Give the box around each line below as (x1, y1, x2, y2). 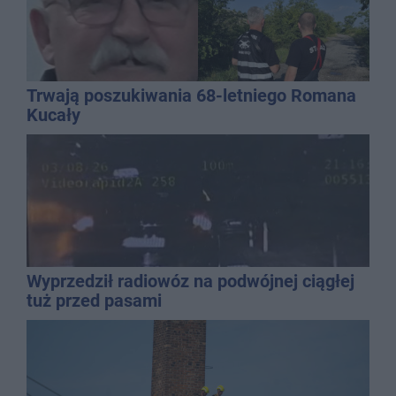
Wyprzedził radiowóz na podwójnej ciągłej (27, 270, 354, 292)
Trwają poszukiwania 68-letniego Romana (27, 84, 356, 106)
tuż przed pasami (27, 289, 162, 311)
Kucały (27, 103, 80, 126)
